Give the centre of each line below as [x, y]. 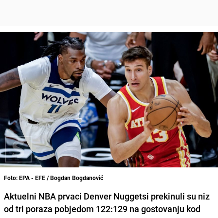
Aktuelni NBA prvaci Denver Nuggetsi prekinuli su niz [107, 196]
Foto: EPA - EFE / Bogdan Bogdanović [54, 177]
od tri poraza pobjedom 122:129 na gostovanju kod [102, 209]
